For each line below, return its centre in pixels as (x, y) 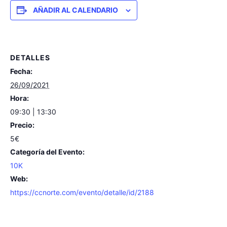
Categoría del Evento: (47, 152)
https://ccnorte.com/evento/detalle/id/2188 (82, 193)
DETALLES (30, 58)
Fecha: (21, 71)
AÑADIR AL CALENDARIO (75, 10)
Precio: (22, 125)
